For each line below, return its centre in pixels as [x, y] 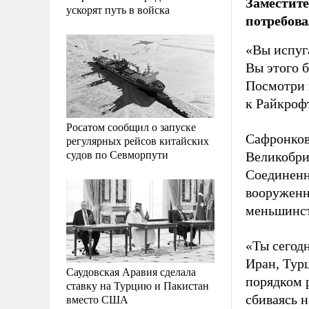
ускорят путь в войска [118, 9]
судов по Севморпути [117, 154]
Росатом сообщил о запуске [131, 126]
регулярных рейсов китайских [138, 140]
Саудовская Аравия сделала [131, 271]
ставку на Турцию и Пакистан [138, 285]
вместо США [97, 299]
